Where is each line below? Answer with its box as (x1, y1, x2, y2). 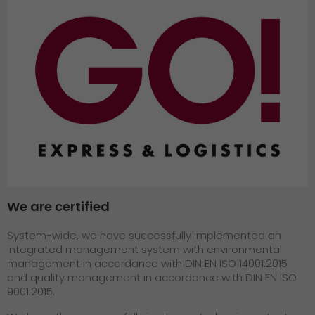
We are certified (7, 198, 110, 216)
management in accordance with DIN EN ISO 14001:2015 (7, 256, 288, 271)
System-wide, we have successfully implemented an (7, 228, 281, 243)
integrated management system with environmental (7, 242, 282, 257)
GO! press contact (25, 32, 126, 49)
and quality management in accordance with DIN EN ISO (7, 270, 297, 285)
